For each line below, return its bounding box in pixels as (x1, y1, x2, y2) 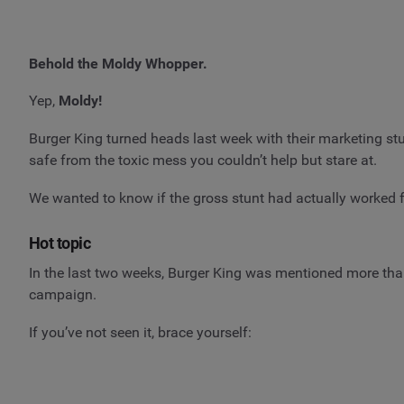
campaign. (29, 286, 96, 304)
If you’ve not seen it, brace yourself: (29, 323, 252, 341)
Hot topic (29, 233, 91, 252)
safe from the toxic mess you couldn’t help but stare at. (29, 151, 377, 169)
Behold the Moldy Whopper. (29, 54, 207, 72)
